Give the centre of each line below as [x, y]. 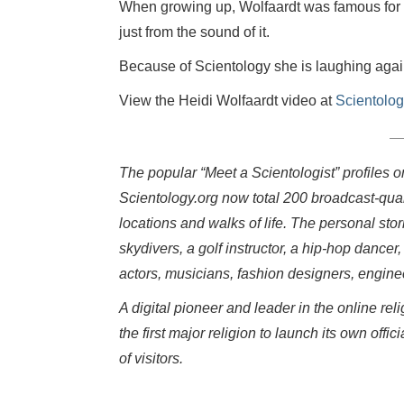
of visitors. [151, 359]
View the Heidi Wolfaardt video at [227, 101]
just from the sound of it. [194, 32]
